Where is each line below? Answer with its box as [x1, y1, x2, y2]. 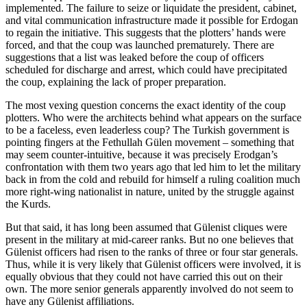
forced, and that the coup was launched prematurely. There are [5, 39, 274, 51]
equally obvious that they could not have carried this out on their [5, 271, 282, 283]
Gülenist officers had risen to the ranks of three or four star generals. [5, 246, 298, 258]
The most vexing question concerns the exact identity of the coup [5, 99, 286, 112]
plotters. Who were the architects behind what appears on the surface [5, 112, 302, 124]
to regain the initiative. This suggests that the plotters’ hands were [5, 27, 286, 39]
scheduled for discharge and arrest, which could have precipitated [5, 64, 287, 76]
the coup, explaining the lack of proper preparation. [5, 76, 226, 88]
